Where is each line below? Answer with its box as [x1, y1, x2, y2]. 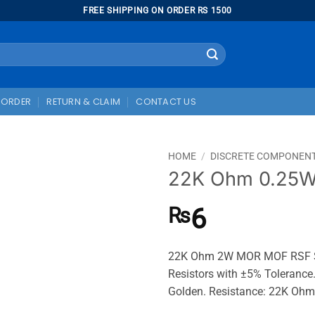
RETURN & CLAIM [46, 95, 121, 108]
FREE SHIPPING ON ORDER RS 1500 [83, 5, 232, 15]
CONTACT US [136, 95, 196, 108]
